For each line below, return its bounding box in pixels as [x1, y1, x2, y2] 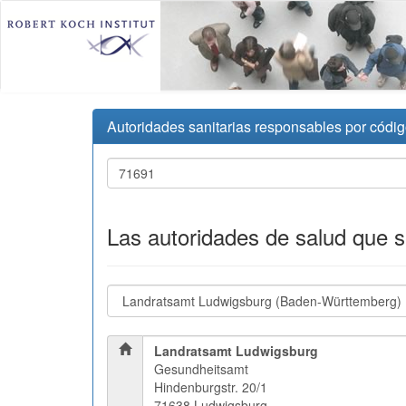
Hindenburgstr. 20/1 [154, 378, 267, 396]
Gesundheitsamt [154, 360, 248, 378]
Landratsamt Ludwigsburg [154, 342, 318, 360]
